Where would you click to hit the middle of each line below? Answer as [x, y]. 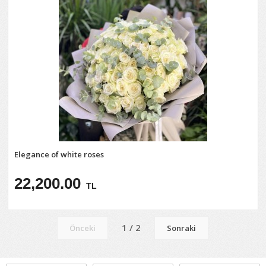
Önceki [83, 228]
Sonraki [182, 228]
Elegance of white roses [59, 154]
